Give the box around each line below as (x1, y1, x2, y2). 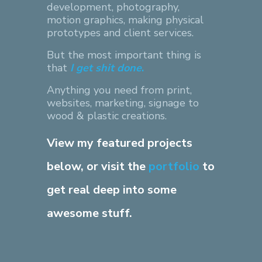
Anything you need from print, (47, 82, 192, 97)
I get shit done (70, 60, 142, 75)
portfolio (149, 158, 202, 174)
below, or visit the (47, 158, 149, 174)
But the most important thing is (47, 47, 201, 62)
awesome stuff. (47, 205, 132, 221)
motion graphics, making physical (47, 12, 204, 27)
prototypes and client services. (47, 25, 194, 40)
